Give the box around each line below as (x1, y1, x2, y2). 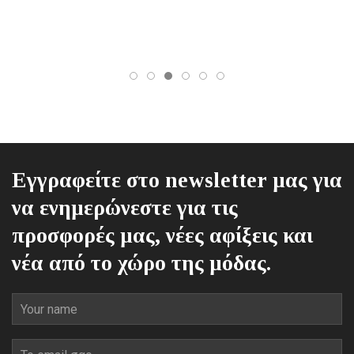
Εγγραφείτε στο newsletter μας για (12, 168, 342, 192)
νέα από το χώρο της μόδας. (12, 251, 271, 275)
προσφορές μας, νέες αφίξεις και (12, 224, 313, 247)
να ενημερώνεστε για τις (12, 196, 238, 220)
